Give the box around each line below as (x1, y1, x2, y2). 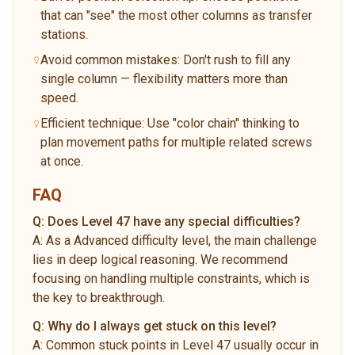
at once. (40, 153, 83, 169)
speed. (40, 90, 79, 105)
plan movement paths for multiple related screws (40, 134, 312, 150)
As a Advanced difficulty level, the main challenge (46, 232, 317, 248)
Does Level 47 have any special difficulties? (48, 213, 300, 229)
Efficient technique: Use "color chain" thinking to (40, 115, 300, 131)
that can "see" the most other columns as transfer (40, 7, 312, 23)
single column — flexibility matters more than (40, 71, 288, 86)
